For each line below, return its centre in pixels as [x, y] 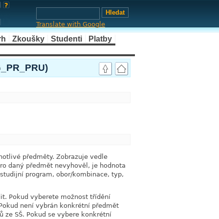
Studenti [66, 39]
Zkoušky [28, 39]
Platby [100, 39]
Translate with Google [71, 24]
